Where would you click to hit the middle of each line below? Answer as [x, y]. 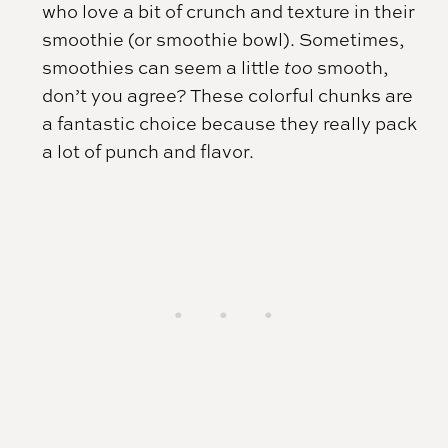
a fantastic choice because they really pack [230, 123]
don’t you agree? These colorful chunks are [228, 95]
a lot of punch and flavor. [148, 151]
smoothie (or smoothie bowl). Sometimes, [223, 39]
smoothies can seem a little [163, 67]
